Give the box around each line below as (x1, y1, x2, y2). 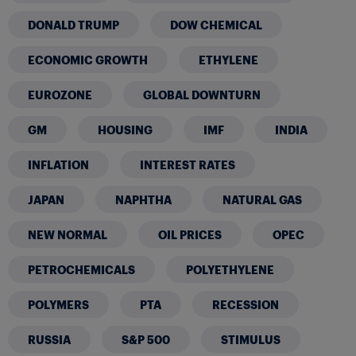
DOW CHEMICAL (170, 17, 262, 32)
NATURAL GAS (222, 192, 302, 207)
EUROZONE (28, 87, 92, 102)
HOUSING (98, 122, 153, 137)
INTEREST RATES (140, 157, 235, 172)
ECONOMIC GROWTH (28, 52, 148, 67)
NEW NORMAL (28, 226, 107, 242)
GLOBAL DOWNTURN (143, 87, 261, 102)
